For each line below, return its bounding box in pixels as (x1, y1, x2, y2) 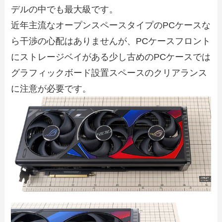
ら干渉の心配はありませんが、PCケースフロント (11, 36, 211, 47)
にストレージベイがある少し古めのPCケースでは (11, 52, 211, 62)
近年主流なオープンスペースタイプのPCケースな (11, 20, 211, 31)
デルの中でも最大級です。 (11, 4, 118, 15)
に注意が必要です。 (11, 84, 92, 94)
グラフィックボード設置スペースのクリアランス (11, 68, 208, 78)
